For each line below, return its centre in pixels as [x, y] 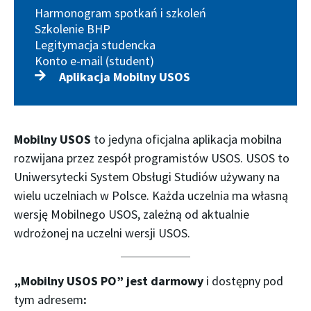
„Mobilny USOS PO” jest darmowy [110, 281]
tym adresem [49, 300]
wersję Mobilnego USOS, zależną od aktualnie [132, 214]
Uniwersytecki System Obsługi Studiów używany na [147, 177]
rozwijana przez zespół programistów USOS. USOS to [152, 158]
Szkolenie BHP [73, 29]
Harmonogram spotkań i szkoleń [120, 13]
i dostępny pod [245, 281]
